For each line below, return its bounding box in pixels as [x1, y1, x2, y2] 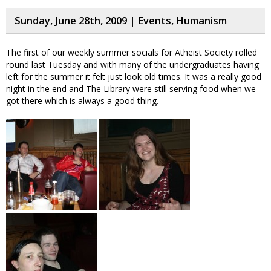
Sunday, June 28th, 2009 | [15, 14, 138, 27]
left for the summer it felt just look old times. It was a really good [6, 71, 261, 82]
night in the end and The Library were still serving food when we [6, 83, 256, 94]
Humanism [176, 14, 227, 27]
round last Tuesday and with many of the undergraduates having [6, 59, 259, 70]
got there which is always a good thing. [6, 95, 158, 106]
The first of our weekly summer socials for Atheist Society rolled [6, 47, 257, 58]
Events [138, 14, 171, 27]
